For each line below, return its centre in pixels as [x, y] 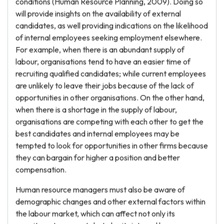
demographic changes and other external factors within [110, 201]
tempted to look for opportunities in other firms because [112, 145]
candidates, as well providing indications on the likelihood [112, 25]
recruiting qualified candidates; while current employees [111, 73]
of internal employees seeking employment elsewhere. [109, 37]
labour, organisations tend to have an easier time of [103, 61]
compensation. [41, 169]
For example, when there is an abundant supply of [100, 49]
